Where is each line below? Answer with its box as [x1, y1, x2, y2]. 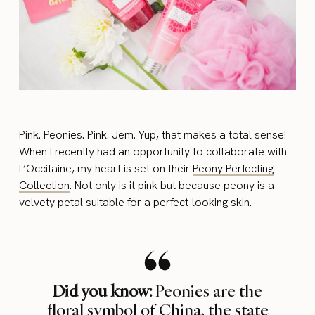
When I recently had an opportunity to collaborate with [19, 143, 288, 159]
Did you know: [53, 279, 155, 301]
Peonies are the [155, 279, 262, 301]
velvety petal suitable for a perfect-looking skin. [19, 194, 252, 210]
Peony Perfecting [193, 160, 274, 176]
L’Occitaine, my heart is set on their [19, 160, 193, 176]
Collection [19, 177, 70, 193]
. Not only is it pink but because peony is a [70, 177, 275, 193]
